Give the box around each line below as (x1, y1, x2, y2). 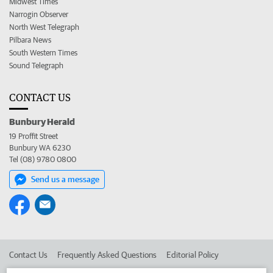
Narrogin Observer (9, 10, 68, 19)
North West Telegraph (9, 23, 79, 32)
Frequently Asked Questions (57, 250, 157, 260)
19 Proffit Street (9, 132, 58, 141)
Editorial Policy (166, 250, 219, 260)
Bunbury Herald (9, 116, 75, 127)
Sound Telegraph (9, 61, 63, 70)
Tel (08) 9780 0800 (9, 155, 76, 164)
